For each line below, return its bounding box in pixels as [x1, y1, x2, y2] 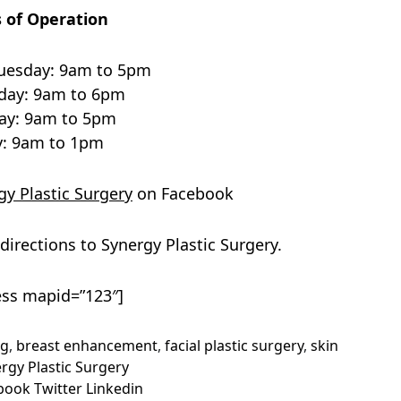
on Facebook [132, 183, 234, 205]
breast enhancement [15, 336, 158, 356]
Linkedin [85, 379, 143, 399]
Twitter [33, 379, 82, 399]
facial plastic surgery [164, 336, 303, 356]
